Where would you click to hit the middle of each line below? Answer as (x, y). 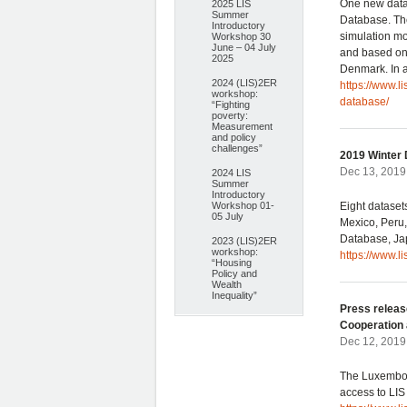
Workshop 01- (243, 205)
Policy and (234, 273)
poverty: (230, 115)
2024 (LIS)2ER (244, 83)
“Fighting (231, 104)
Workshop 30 (241, 36)
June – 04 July (244, 47)
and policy (234, 137)
